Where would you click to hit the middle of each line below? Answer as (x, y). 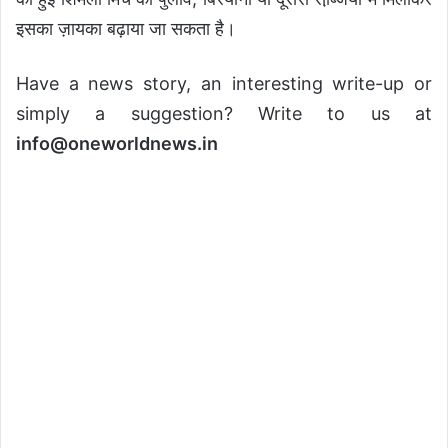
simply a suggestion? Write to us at (224, 113)
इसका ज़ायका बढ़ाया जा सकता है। (126, 28)
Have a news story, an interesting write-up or (224, 83)
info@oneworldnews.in (117, 143)
